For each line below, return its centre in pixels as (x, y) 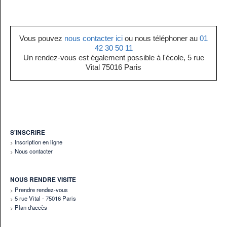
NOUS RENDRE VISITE (43, 179)
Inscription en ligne (39, 142)
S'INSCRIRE (28, 132)
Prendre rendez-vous (41, 189)
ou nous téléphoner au (161, 39)
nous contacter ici (93, 39)
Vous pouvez (42, 39)
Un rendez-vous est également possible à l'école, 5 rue (113, 58)
